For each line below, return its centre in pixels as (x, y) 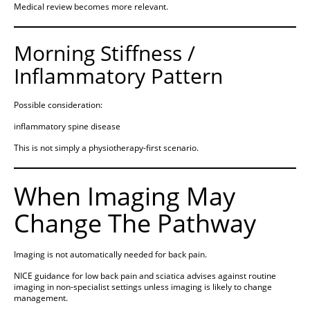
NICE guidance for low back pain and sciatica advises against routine (145, 276)
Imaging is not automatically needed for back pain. (110, 255)
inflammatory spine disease (67, 127)
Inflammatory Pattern (118, 76)
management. (41, 298)
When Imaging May (125, 197)
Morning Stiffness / (104, 53)
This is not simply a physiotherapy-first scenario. (106, 148)
